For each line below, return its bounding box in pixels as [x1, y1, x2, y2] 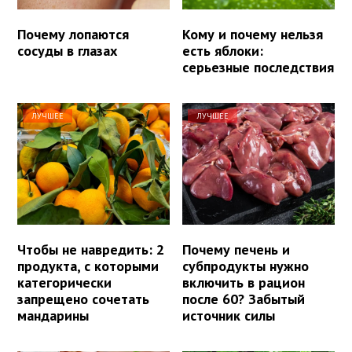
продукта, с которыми [17, 257, 159, 276]
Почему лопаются [17, 25, 129, 44]
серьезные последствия [182, 58, 335, 77]
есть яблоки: [182, 42, 264, 60]
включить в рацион [182, 273, 306, 292]
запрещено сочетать [17, 290, 149, 309]
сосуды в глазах [17, 42, 117, 60]
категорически [17, 273, 112, 292]
